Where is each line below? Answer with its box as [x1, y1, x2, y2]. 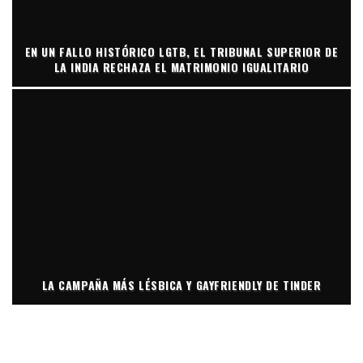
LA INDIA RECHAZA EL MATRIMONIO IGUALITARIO [53, 58, 310, 75]
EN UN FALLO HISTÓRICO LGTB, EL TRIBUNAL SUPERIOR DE [24, 42, 339, 60]
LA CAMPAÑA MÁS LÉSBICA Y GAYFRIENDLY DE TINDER [41, 275, 322, 293]
